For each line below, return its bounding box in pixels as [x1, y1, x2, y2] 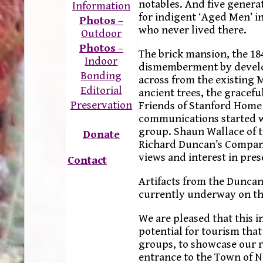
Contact [67, 154, 107, 167]
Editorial [80, 84, 122, 97]
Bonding [80, 69, 122, 83]
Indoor [85, 55, 118, 68]
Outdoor [80, 27, 122, 41]
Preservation [70, 99, 132, 112]
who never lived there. [138, 23, 247, 36]
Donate [82, 128, 120, 141]
